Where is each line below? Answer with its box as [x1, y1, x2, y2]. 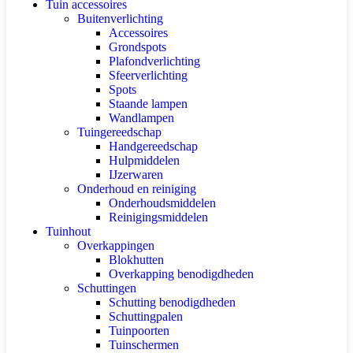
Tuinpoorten [109, 323, 169, 337]
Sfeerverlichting [109, 68, 188, 82]
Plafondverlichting [109, 54, 200, 68]
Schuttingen [77, 281, 136, 295]
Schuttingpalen [109, 309, 183, 323]
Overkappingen [77, 238, 154, 252]
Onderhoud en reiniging [77, 181, 196, 195]
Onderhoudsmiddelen [109, 195, 216, 210]
